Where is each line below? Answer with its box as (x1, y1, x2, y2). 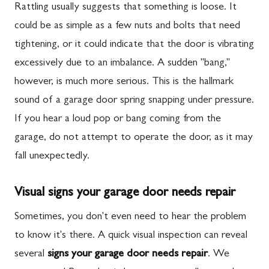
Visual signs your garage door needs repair (14, 187, 235, 200)
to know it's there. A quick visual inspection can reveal (14, 231, 247, 241)
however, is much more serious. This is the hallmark (14, 77, 234, 88)
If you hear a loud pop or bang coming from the (14, 114, 221, 125)
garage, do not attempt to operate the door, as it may (14, 133, 253, 144)
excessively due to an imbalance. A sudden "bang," (14, 58, 230, 69)
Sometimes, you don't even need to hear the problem (14, 212, 246, 223)
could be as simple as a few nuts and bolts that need (14, 21, 240, 32)
